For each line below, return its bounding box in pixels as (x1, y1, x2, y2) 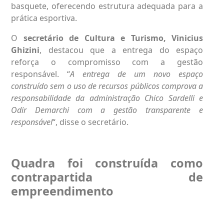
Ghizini (11, 44, 39, 55)
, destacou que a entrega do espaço (39, 44, 203, 55)
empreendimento (11, 182, 113, 199)
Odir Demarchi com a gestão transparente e (11, 104, 203, 115)
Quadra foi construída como (11, 154, 203, 171)
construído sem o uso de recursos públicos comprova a (11, 80, 203, 91)
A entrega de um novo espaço (70, 68, 203, 79)
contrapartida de (11, 168, 203, 185)
